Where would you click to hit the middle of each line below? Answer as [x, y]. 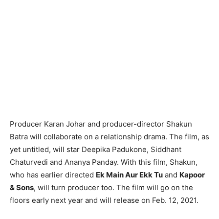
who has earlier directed [53, 175]
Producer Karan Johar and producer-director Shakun [101, 124]
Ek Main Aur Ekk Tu [129, 175]
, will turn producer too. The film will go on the [113, 187]
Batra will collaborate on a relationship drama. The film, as [109, 136]
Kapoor [192, 175]
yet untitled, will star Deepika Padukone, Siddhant [96, 149]
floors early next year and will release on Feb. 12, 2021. [104, 200]
